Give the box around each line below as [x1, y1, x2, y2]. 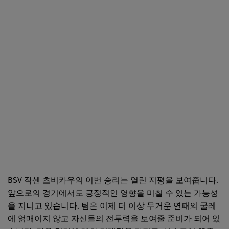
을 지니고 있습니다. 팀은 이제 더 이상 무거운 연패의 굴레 [8, 200, 216, 211]
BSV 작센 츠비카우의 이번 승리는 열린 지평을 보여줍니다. [8, 175, 218, 185]
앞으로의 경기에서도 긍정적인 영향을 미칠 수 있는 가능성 [8, 188, 218, 198]
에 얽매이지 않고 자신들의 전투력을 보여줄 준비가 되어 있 [8, 213, 220, 223]
